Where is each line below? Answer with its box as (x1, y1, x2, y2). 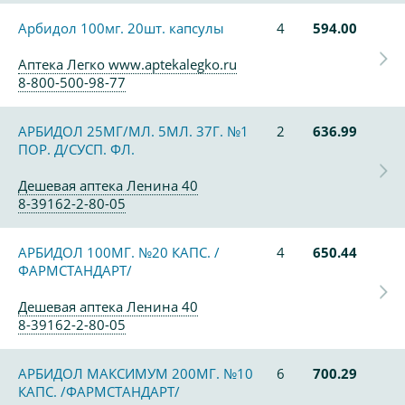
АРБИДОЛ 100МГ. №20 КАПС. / (18, 243, 220, 261)
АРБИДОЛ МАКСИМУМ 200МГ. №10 (18, 364, 253, 382)
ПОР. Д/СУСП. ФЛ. (18, 140, 135, 158)
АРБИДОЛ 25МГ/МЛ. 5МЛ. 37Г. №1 (18, 122, 249, 140)
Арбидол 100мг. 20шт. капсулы (18, 19, 224, 37)
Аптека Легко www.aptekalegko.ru (18, 55, 237, 73)
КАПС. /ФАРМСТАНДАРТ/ (18, 382, 180, 400)
